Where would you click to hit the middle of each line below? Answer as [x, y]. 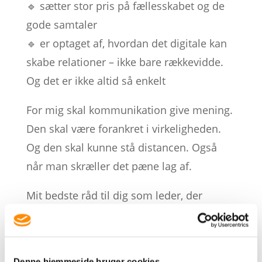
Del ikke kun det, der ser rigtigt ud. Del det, [130, 232]
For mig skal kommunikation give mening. [129, 110]
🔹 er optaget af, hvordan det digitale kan [126, 43]
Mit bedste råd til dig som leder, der [114, 195]
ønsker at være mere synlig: [94, 214]
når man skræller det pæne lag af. [109, 166]
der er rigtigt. [58, 251]
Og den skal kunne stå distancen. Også [121, 147]
